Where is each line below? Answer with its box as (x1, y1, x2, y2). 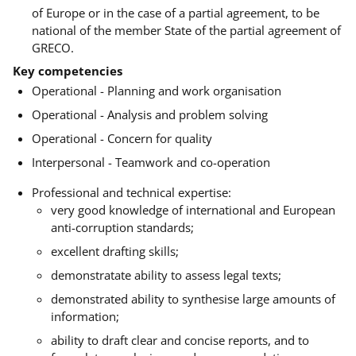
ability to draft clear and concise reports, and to (51, 331, 309, 348)
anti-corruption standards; (51, 219, 194, 235)
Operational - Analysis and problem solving (32, 106, 268, 122)
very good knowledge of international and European (51, 201, 335, 218)
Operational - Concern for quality (32, 130, 212, 146)
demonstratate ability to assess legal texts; (51, 266, 281, 283)
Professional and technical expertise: (32, 184, 231, 200)
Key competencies (13, 62, 122, 79)
